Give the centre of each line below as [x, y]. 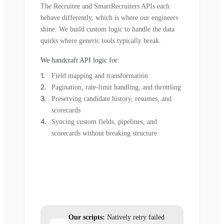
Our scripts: [87, 217]
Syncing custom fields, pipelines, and [104, 121]
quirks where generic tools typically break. [101, 40]
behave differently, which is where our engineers [109, 17]
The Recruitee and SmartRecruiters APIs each [105, 6]
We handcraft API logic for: [80, 60]
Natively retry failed [135, 217]
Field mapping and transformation [100, 75]
